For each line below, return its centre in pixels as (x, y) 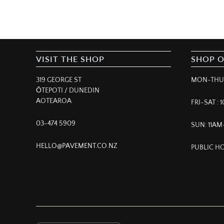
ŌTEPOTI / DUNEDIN (68, 91)
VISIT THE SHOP (70, 59)
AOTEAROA (54, 101)
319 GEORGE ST (59, 80)
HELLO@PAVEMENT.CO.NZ (77, 146)
